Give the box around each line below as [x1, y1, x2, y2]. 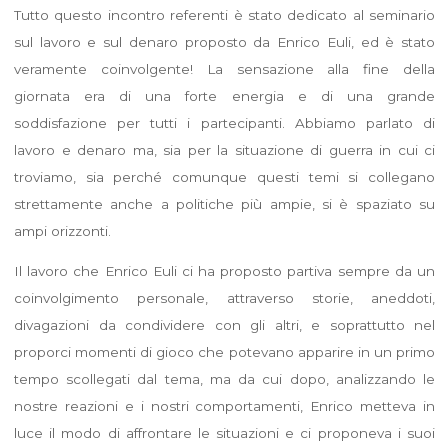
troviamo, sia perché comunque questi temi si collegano [13, 168, 435, 185]
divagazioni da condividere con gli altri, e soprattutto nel [13, 316, 435, 333]
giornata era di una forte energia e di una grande [13, 87, 435, 104]
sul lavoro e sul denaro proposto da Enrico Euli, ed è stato [13, 33, 435, 50]
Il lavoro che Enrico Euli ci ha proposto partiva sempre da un [13, 262, 435, 279]
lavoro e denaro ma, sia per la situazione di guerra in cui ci [13, 141, 435, 158]
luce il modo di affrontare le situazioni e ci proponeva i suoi [13, 424, 435, 441]
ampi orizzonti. [13, 222, 111, 239]
